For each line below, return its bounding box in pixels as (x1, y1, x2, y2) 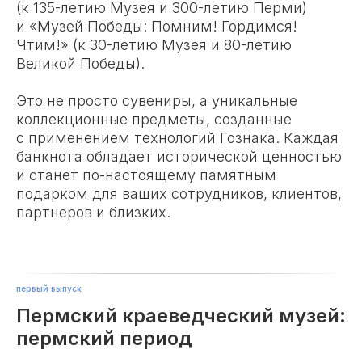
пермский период (16, 326, 192, 350)
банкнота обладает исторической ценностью (16, 148, 342, 165)
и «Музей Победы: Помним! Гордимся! (16, 18, 297, 35)
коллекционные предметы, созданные (16, 111, 292, 128)
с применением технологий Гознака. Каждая (16, 129, 339, 146)
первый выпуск (16, 284, 82, 293)
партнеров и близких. (16, 204, 170, 221)
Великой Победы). (16, 55, 145, 72)
